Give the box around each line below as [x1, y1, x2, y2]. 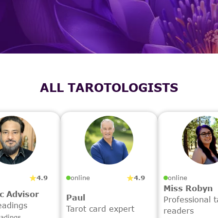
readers [163, 206, 194, 215]
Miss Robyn [163, 183, 213, 193]
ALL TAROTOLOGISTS [40, 80, 178, 94]
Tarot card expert [66, 203, 134, 213]
